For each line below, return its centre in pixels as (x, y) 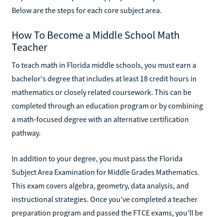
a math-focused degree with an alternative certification (100, 119)
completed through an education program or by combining (107, 105)
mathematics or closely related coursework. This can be (101, 92)
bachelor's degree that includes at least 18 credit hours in (104, 78)
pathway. (26, 132)
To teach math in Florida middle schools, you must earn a (104, 65)
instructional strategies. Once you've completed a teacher (105, 199)
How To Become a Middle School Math (96, 35)
